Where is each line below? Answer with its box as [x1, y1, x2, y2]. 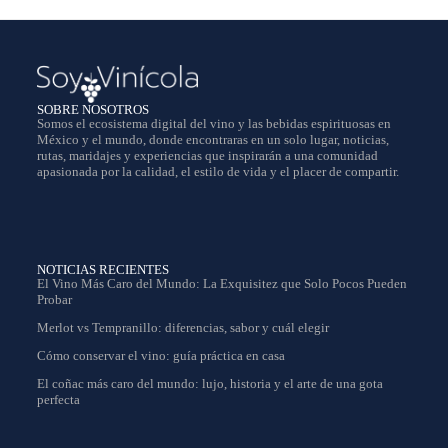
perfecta [36, 392, 80, 407]
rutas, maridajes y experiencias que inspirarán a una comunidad [36, 148, 378, 163]
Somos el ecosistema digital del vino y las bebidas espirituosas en [36, 116, 391, 131]
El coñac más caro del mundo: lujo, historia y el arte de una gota [36, 376, 383, 391]
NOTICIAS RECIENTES [36, 262, 169, 277]
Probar [36, 292, 72, 307]
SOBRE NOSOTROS [36, 102, 149, 117]
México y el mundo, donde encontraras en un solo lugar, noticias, [36, 132, 389, 147]
